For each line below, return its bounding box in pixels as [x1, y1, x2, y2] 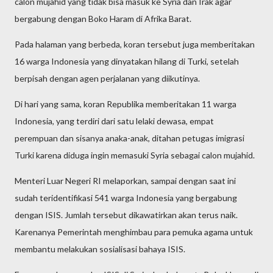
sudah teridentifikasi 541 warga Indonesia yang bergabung [15, 193, 237, 203]
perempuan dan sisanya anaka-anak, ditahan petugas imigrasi [15, 133, 244, 143]
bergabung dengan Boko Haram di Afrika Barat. [15, 13, 191, 24]
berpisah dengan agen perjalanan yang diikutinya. [15, 73, 200, 83]
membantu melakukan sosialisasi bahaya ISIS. [15, 244, 185, 254]
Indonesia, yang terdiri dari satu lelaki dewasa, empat [15, 116, 214, 126]
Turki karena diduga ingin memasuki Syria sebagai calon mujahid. [15, 150, 255, 160]
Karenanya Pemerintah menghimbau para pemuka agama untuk [15, 227, 253, 237]
